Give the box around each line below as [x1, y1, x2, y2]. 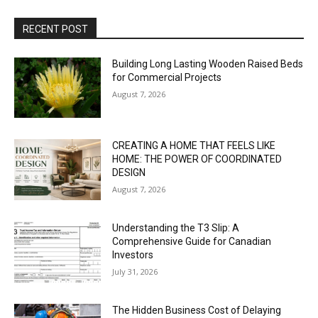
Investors [112, 249, 154, 261]
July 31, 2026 [112, 266, 158, 278]
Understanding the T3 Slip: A [112, 222, 240, 234]
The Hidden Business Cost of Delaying [112, 304, 282, 316]
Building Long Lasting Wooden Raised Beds [112, 57, 304, 70]
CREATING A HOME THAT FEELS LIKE [112, 140, 276, 152]
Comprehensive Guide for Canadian [112, 236, 272, 248]
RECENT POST [23, 23, 88, 35]
